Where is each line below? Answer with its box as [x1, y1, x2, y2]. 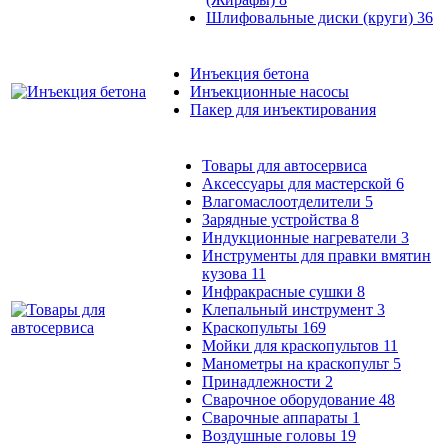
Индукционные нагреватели [202, 228, 401, 246]
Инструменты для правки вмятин [202, 246, 431, 264]
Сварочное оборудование [202, 390, 379, 408]
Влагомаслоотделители [202, 192, 365, 210]
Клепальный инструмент [202, 300, 377, 318]
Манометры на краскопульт [202, 354, 393, 372]
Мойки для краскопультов [202, 336, 383, 354]
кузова [202, 264, 251, 282]
